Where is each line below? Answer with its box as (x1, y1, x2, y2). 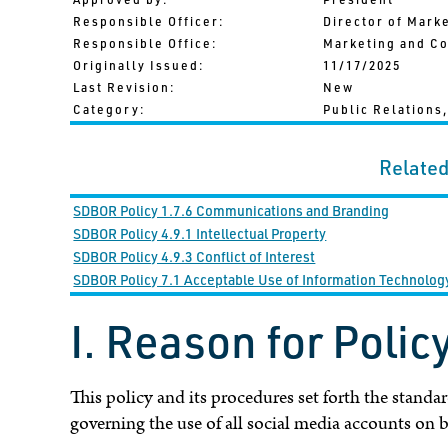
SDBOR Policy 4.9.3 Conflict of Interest (73, 246, 316, 266)
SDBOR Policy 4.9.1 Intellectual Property (73, 223, 327, 243)
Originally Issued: (73, 56, 205, 73)
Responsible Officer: (73, 12, 225, 29)
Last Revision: (73, 78, 176, 95)
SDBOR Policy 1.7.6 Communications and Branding (73, 200, 390, 220)
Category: (73, 100, 146, 117)
